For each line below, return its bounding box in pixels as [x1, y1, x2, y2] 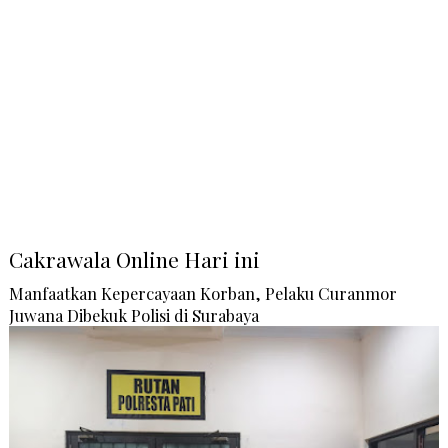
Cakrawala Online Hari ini [8, 245, 260, 274]
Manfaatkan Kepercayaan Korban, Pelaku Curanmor [8, 282, 397, 305]
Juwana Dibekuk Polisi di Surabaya [8, 304, 259, 327]
